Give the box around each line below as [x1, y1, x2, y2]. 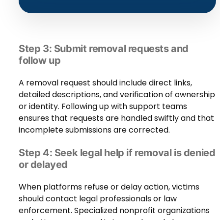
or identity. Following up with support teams [19, 100, 187, 112]
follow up [19, 54, 61, 66]
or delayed [19, 158, 68, 170]
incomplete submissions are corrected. [19, 124, 170, 136]
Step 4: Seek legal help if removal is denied [19, 146, 216, 159]
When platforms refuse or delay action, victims [19, 181, 199, 192]
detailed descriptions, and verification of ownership [19, 88, 215, 100]
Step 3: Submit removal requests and [19, 42, 189, 55]
